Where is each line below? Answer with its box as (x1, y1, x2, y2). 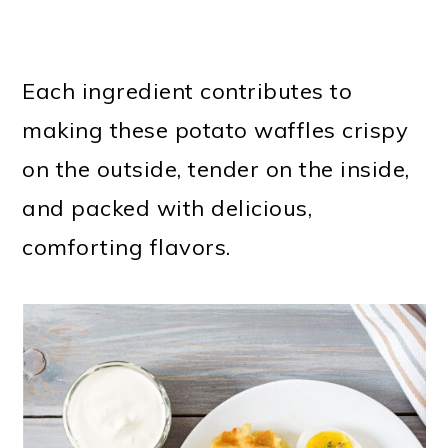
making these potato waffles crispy (22, 115, 409, 144)
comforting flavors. (22, 232, 231, 261)
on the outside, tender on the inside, (22, 154, 410, 183)
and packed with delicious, (22, 193, 313, 222)
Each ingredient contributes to (22, 76, 353, 105)
